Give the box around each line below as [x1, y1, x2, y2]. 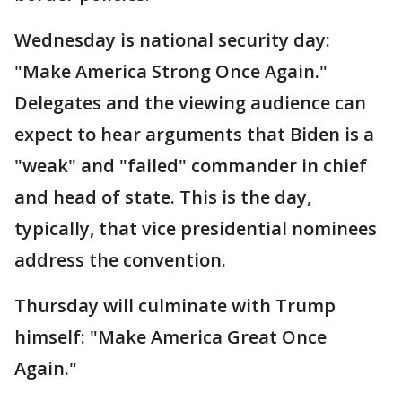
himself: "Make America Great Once [14, 324, 327, 349]
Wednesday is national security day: [14, 27, 330, 52]
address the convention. [14, 247, 226, 272]
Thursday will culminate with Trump [14, 293, 336, 318]
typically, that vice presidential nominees [14, 215, 377, 240]
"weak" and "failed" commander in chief [14, 153, 367, 178]
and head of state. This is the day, [14, 184, 311, 209]
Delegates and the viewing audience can [14, 90, 366, 115]
